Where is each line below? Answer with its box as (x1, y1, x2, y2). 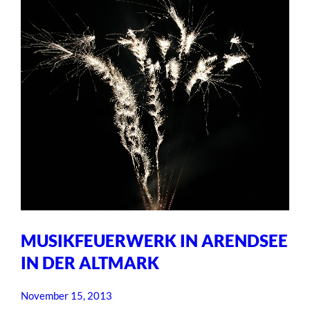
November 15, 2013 (21, 289, 113, 302)
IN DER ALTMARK (21, 252, 160, 273)
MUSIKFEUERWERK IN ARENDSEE (21, 230, 289, 250)
